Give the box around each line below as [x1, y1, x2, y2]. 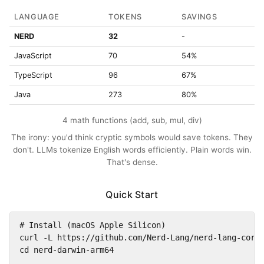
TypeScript [14, 70, 52, 80]
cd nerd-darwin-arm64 [19, 245, 114, 255]
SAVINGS [181, 12, 217, 21]
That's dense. [106, 157, 158, 167]
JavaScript [14, 51, 52, 60]
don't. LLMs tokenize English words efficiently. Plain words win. [12, 144, 252, 154]
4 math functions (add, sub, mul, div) [62, 115, 202, 125]
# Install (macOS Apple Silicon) [19, 220, 166, 230]
